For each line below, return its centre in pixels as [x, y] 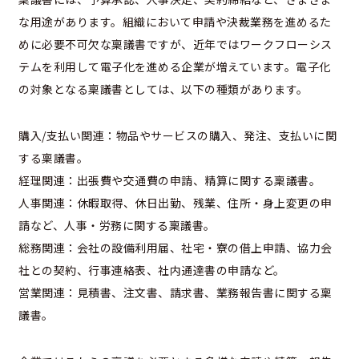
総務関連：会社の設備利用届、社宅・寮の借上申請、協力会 [175, 247]
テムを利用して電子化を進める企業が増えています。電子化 [175, 66]
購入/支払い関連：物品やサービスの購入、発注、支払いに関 [177, 135]
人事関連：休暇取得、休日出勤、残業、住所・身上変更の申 [175, 202]
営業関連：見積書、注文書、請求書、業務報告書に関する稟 [175, 292]
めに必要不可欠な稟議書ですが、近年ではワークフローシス [175, 44]
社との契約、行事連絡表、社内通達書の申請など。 [152, 270]
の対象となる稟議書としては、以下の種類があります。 [163, 89]
